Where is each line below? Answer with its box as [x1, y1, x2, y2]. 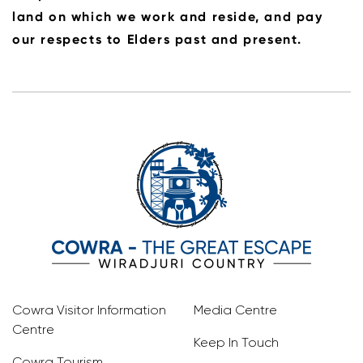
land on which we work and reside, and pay [12, 8, 323, 24]
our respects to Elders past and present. [12, 31, 303, 47]
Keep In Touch [194, 334, 279, 350]
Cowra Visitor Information [12, 301, 166, 318]
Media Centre [194, 301, 277, 318]
